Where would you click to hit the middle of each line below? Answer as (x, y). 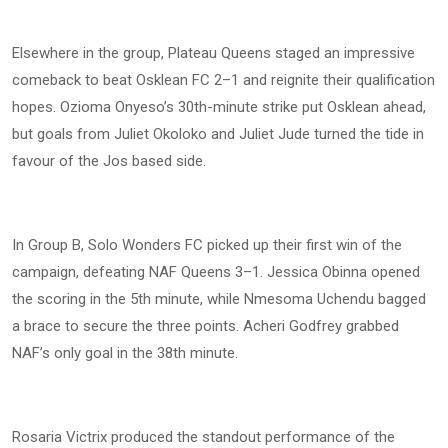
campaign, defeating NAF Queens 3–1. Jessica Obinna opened (216, 271)
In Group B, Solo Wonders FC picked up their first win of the (207, 244)
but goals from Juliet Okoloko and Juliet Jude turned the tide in (218, 133)
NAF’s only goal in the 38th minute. (125, 352)
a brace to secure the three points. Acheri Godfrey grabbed (205, 325)
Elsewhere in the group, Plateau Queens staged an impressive (213, 52)
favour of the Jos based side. (109, 160)
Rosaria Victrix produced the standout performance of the (203, 436)
